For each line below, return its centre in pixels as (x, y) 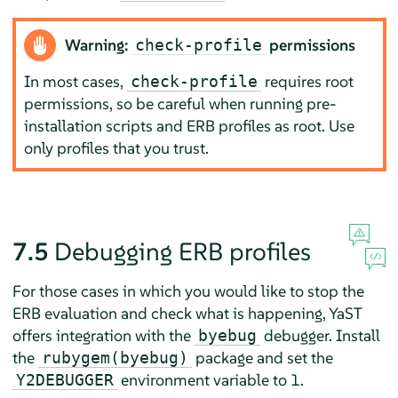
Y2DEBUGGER (64, 379)
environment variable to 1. (210, 379)
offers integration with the (103, 335)
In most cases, (76, 82)
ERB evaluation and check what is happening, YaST (187, 313)
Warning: (99, 45)
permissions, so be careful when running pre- (180, 104)
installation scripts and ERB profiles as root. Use (190, 126)
